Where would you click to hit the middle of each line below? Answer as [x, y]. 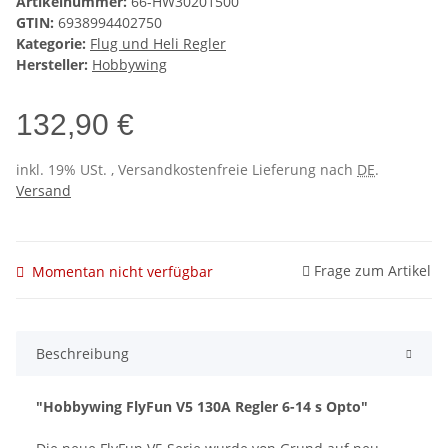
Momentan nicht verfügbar [122, 271]
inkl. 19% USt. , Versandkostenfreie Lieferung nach [186, 170]
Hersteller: [52, 65]
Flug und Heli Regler [158, 44]
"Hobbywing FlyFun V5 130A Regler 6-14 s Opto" [202, 406]
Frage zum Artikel [372, 270]
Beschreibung [82, 353]
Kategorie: [53, 44]
